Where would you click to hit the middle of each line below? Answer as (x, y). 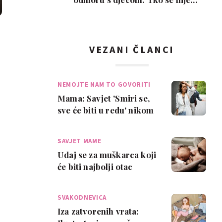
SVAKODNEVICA (82, 197)
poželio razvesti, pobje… (132, 11)
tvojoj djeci (80, 178)
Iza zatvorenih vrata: (98, 211)
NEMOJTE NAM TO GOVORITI (104, 84)
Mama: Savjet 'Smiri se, (104, 98)
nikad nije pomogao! (98, 122)
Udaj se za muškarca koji (107, 155)
